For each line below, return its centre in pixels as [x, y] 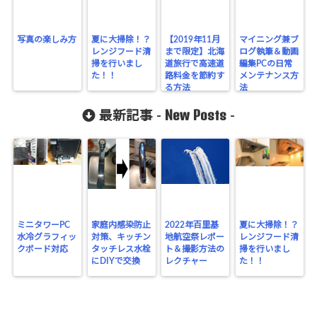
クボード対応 [43, 249]
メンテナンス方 [269, 75]
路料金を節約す [195, 75]
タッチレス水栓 [121, 249]
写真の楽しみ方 [47, 39]
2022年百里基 [192, 225]
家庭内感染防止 [121, 225]
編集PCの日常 [265, 63]
